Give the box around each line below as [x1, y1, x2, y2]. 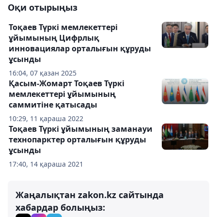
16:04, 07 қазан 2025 [9, 68, 77, 77]
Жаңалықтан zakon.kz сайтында [15, 188, 164, 201]
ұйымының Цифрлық [9, 32, 99, 43]
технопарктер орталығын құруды [9, 134, 146, 145]
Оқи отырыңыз [8, 1, 77, 13]
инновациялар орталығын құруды [9, 43, 151, 54]
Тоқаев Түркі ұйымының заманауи [9, 123, 153, 134]
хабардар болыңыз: [15, 201, 105, 213]
